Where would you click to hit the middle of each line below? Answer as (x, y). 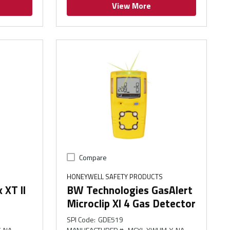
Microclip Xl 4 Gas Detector (131, 204)
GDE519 (110, 220)
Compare (93, 158)
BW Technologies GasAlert (130, 190)
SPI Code (81, 220)
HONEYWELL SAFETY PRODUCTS (115, 177)
